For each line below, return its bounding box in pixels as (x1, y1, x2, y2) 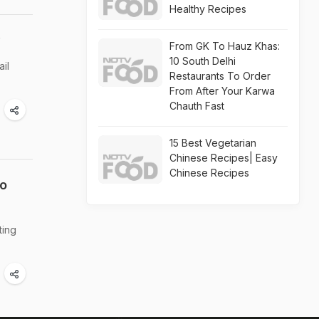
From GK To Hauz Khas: (169, 40, 280, 52)
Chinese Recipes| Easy (169, 152, 278, 164)
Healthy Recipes (169, 3, 246, 15)
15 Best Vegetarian (169, 137, 256, 149)
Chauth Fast (169, 100, 224, 112)
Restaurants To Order (169, 70, 271, 82)
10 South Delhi (169, 55, 236, 67)
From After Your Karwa (169, 85, 275, 97)
